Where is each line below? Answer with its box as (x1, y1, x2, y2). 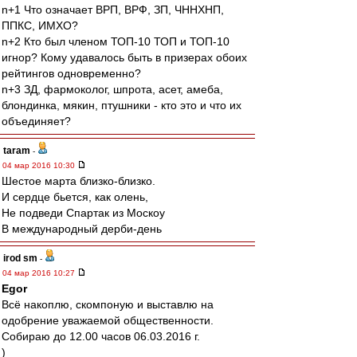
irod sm (3, 253, 37, 264)
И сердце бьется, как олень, (2, 190, 148, 203)
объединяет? (2, 115, 71, 127)
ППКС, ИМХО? (2, 19, 78, 32)
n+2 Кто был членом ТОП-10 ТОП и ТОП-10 (2, 35, 229, 48)
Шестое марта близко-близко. (2, 175, 155, 187)
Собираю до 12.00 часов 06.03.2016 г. (2, 330, 200, 343)
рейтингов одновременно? (2, 67, 141, 80)
